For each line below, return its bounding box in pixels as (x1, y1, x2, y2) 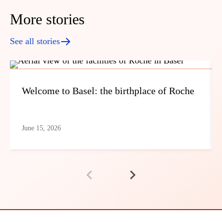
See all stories (10, 36, 60, 46)
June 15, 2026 (22, 124, 61, 132)
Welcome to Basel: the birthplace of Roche (22, 85, 194, 97)
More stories (10, 11, 85, 27)
